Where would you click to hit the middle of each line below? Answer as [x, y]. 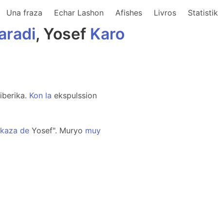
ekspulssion [74, 95]
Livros [165, 13]
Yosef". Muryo [57, 130]
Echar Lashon [79, 13]
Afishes [129, 13]
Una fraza [24, 13]
